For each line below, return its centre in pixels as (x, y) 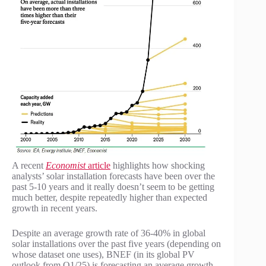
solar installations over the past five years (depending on (116, 243)
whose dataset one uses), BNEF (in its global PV (103, 254)
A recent (29, 165)
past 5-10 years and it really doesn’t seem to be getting (113, 186)
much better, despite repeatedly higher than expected (110, 197)
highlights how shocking (158, 165)
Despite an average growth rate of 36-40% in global (109, 233)
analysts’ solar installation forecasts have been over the (113, 176)
